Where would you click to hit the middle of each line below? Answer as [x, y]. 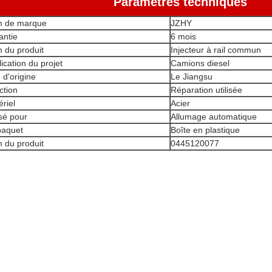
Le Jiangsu [192, 76]
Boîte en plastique [205, 130]
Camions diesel [200, 63]
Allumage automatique [214, 117]
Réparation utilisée [206, 90]
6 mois [183, 36]
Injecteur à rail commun [216, 50]
